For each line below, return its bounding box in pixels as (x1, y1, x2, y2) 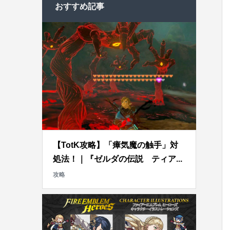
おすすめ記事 (55, 2, 104, 11)
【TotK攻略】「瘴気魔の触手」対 (53, 141, 178, 150)
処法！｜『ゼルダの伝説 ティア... (53, 155, 182, 164)
